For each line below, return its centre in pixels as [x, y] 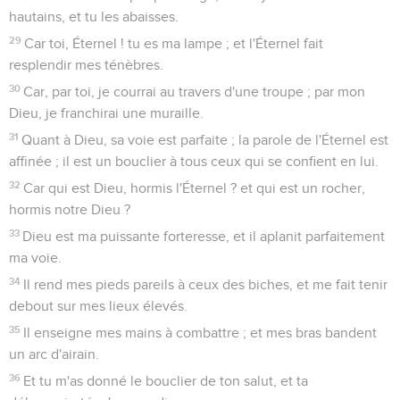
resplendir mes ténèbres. [86, 65]
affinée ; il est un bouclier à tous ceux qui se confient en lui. [194, 161]
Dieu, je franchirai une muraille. [106, 113]
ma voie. [35, 258]
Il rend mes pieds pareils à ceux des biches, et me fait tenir [206, 284]
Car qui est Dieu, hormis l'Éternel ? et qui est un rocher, [195, 188]
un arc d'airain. [54, 354]
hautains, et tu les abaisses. [94, 17]
